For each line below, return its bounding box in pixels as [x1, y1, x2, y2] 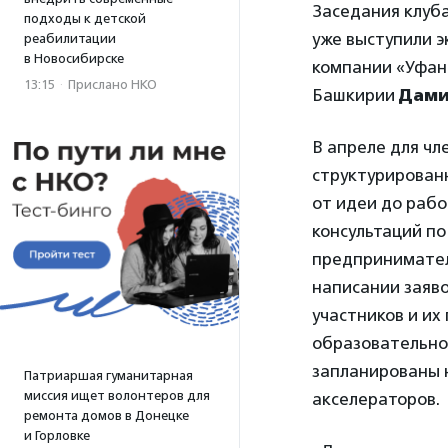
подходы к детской [24, 11, 146, 26]
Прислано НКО [68, 77, 157, 92]
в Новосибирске [24, 51, 124, 66]
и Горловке [24, 428, 90, 443]
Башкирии [312, 85, 399, 105]
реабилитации [24, 31, 116, 46]
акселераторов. [312, 389, 440, 409]
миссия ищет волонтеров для [24, 388, 210, 403]
